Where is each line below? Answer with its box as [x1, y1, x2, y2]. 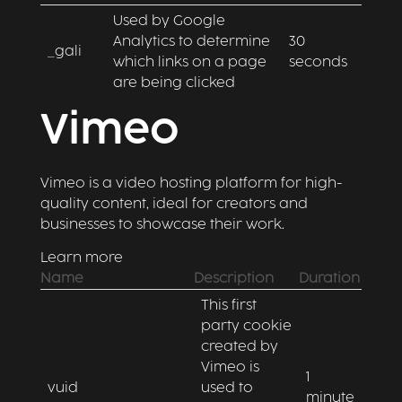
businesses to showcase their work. [39, 218, 284, 232]
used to [200, 381, 253, 395]
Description [193, 272, 274, 285]
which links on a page [112, 56, 267, 69]
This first [200, 299, 257, 312]
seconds [288, 56, 347, 69]
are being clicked [112, 76, 235, 90]
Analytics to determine [112, 35, 270, 48]
